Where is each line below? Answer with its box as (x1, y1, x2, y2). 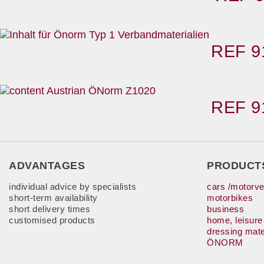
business (207, 204, 244, 214)
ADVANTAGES (9, 160, 85, 171)
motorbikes (207, 193, 253, 203)
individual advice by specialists (9, 181, 136, 192)
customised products (9, 215, 95, 225)
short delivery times (9, 204, 90, 214)
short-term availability (9, 193, 98, 203)
